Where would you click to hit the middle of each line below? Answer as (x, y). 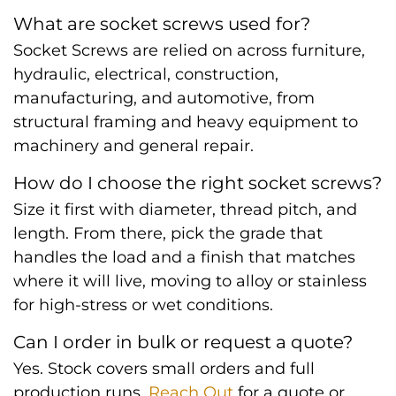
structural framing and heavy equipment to (186, 122)
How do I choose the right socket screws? (198, 183)
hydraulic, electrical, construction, (146, 74)
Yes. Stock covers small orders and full (164, 369)
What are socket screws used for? (162, 24)
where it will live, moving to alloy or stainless (190, 281)
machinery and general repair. (133, 146)
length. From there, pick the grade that (168, 233)
